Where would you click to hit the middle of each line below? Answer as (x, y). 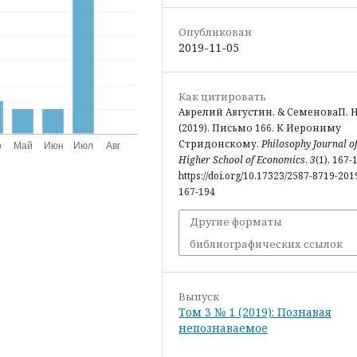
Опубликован (215, 31)
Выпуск (199, 296)
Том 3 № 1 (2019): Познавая (255, 312)
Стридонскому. (220, 143)
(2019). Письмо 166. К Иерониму (260, 127)
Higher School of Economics (242, 159)
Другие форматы (236, 221)
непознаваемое (223, 328)
